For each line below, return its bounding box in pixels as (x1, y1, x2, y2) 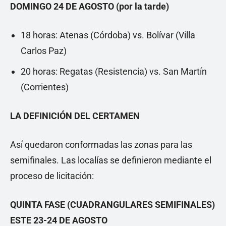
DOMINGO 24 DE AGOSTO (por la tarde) (10, 1, 169, 12)
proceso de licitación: (10, 171, 94, 182)
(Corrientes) (21, 82, 69, 93)
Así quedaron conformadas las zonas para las (10, 139, 192, 150)
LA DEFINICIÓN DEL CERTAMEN (10, 110, 140, 122)
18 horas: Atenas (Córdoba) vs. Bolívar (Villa (21, 30, 195, 41)
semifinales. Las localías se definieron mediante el (10, 155, 211, 166)
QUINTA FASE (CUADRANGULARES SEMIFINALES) (10, 199, 215, 210)
